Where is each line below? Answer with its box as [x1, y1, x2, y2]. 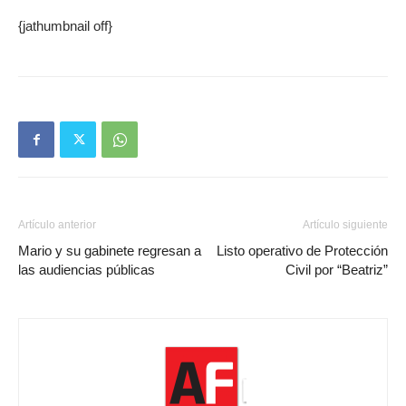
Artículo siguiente [303, 218, 388, 231]
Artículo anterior [18, 218, 96, 231]
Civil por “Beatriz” [285, 262, 388, 277]
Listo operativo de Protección [217, 243, 388, 258]
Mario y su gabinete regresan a [18, 243, 201, 258]
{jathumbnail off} [18, 18, 112, 34]
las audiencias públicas [18, 262, 155, 277]
